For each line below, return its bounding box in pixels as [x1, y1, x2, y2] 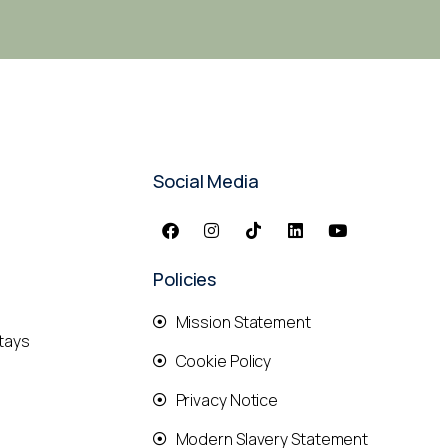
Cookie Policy [175, 350, 272, 373]
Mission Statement [175, 311, 311, 334]
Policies [153, 267, 217, 292]
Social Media [153, 169, 259, 194]
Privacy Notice [175, 389, 279, 412]
